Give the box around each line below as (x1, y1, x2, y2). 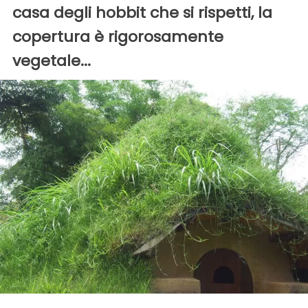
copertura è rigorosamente (12, 26, 223, 48)
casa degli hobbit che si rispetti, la (12, 2, 272, 24)
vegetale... (12, 50, 91, 72)
